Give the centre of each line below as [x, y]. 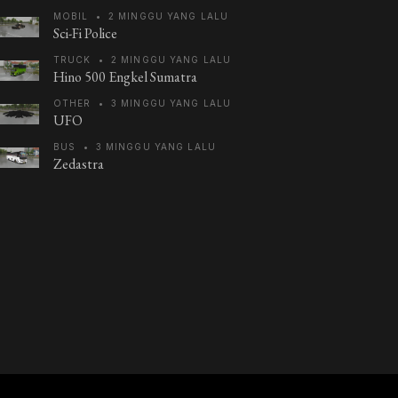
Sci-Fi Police [85, 33]
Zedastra [79, 164]
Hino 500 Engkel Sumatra [125, 77]
